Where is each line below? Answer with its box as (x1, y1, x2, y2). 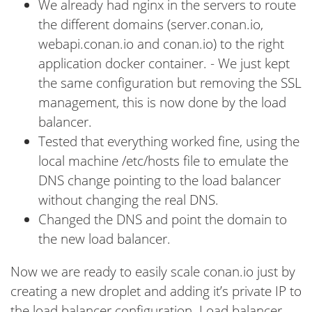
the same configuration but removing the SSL (38, 74, 302, 93)
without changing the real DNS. (38, 191, 219, 210)
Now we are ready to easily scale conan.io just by (10, 263, 295, 281)
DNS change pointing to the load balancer (38, 171, 281, 190)
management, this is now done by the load (38, 93, 286, 112)
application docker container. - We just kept (38, 54, 290, 73)
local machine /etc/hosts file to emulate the (38, 152, 288, 171)
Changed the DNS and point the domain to (38, 210, 287, 229)
